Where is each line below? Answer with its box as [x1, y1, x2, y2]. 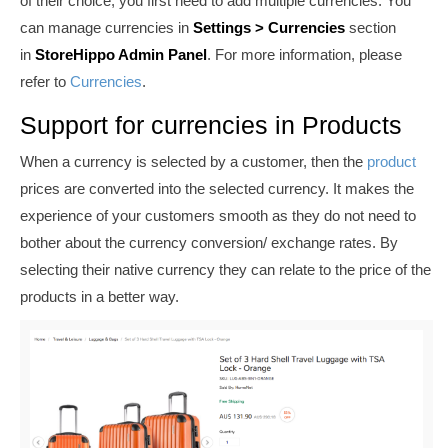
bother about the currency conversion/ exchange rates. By [20, 233, 398, 251]
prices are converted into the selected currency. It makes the [20, 179, 414, 197]
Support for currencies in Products [20, 111, 402, 140]
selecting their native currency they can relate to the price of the [20, 260, 431, 278]
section [345, 19, 396, 37]
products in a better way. [20, 287, 179, 305]
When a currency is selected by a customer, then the [20, 152, 367, 170]
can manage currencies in [20, 19, 193, 37]
